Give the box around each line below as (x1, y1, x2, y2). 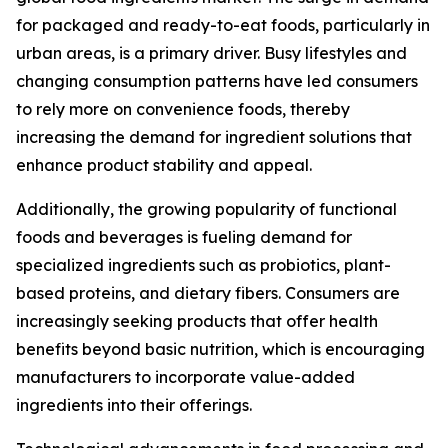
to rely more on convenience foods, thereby (16, 99, 350, 120)
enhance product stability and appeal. (16, 155, 312, 176)
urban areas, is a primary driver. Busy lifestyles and (16, 43, 407, 64)
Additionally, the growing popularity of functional (16, 199, 397, 220)
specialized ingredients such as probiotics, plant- (16, 255, 391, 276)
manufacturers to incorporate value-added (16, 367, 355, 388)
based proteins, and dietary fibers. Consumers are (16, 283, 400, 304)
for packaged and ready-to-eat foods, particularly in (16, 15, 430, 36)
